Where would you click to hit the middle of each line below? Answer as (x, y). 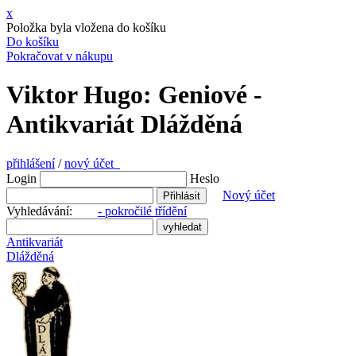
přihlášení (31, 163)
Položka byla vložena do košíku (86, 27)
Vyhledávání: (52, 211)
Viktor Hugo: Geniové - (134, 95)
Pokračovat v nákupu (60, 56)
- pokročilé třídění (142, 211)
